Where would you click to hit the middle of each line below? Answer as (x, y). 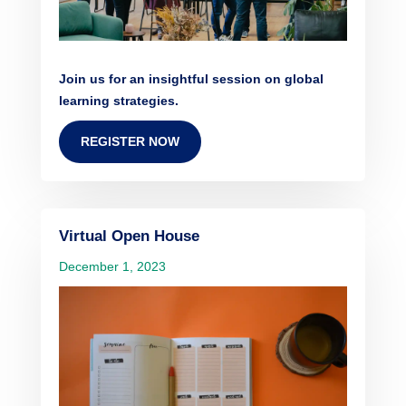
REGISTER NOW (130, 142)
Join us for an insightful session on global (191, 79)
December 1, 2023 (112, 267)
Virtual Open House (129, 237)
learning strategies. (118, 101)
